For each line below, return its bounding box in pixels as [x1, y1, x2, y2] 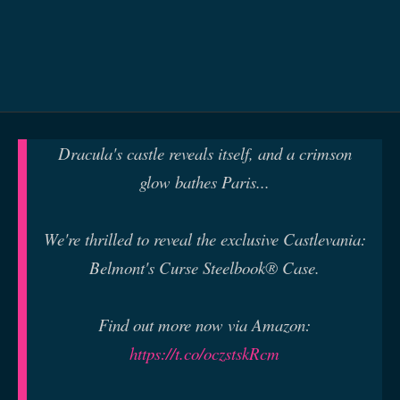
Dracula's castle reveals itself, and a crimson [57, 141, 352, 164]
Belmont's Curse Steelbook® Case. [89, 255, 320, 279]
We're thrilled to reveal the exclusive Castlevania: [43, 227, 366, 250]
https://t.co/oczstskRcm [129, 341, 279, 364]
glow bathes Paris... [139, 170, 270, 193]
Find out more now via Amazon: [98, 312, 311, 336]
